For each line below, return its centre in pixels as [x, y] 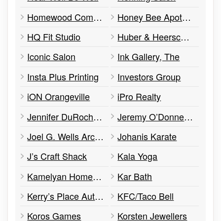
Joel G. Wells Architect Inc [99, 136]
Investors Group [149, 76]
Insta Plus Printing [63, 76]
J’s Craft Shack [57, 156]
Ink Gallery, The [149, 56]
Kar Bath [135, 176]
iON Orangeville [59, 96]
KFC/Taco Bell [146, 196]
